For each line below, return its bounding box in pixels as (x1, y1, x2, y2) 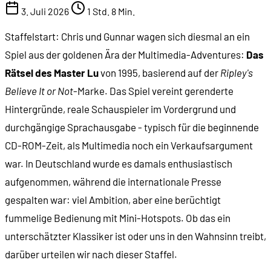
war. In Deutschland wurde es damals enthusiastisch (5, 157, 232, 170)
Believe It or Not (5, 85, 73, 97)
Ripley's (220, 67, 253, 79)
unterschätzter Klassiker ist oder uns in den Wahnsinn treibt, (5, 230, 266, 243)
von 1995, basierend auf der (99, 67, 220, 79)
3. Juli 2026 (19, 5, 69, 18)
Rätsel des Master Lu (5, 67, 99, 79)
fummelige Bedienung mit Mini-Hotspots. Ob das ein (5, 212, 230, 224)
